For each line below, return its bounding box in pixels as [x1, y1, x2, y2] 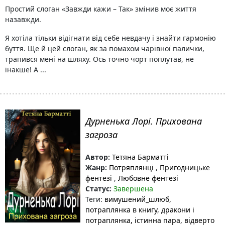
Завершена [114, 184, 153, 193]
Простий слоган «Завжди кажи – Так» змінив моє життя [5, 4, 196, 14]
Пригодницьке [158, 163, 210, 172]
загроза [85, 129, 118, 141]
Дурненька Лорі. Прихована [85, 115, 202, 127]
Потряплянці [107, 163, 156, 172]
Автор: [85, 152, 110, 162]
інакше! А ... [5, 65, 46, 74]
